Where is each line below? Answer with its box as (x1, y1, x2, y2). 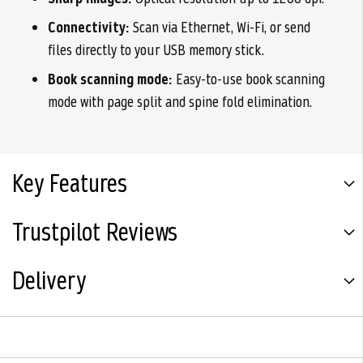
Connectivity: (48, 17, 130, 38)
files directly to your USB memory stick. (48, 40, 264, 61)
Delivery (12, 264, 86, 299)
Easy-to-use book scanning (173, 69, 325, 90)
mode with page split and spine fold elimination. (48, 92, 312, 113)
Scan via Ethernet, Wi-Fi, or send (130, 17, 310, 38)
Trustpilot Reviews (12, 216, 177, 250)
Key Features (12, 167, 127, 202)
